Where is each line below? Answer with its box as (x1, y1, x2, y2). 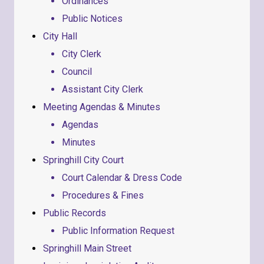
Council (62, 66, 92, 78)
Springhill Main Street (43, 243, 131, 255)
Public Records (43, 207, 106, 219)
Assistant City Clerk (62, 84, 143, 95)
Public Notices (62, 13, 123, 25)
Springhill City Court (43, 154, 124, 166)
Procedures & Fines (62, 190, 144, 202)
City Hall (43, 31, 77, 42)
